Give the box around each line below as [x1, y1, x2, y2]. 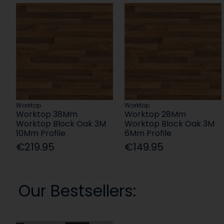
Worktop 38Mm [15, 108, 77, 120]
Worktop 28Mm [124, 108, 186, 120]
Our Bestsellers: [18, 179, 136, 202]
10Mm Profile [15, 127, 65, 139]
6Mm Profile [124, 127, 172, 139]
